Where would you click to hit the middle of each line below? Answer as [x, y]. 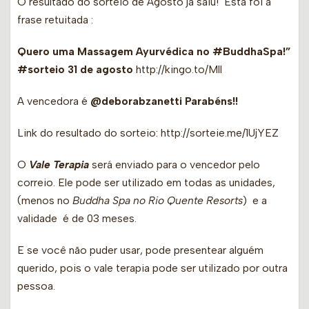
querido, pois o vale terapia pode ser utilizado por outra [152, 268]
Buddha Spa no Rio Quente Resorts [158, 201]
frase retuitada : [55, 20]
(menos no [45, 201]
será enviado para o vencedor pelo [175, 165]
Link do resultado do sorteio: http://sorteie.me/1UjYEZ [148, 133]
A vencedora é [54, 101]
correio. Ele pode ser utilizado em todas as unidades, [148, 183]
